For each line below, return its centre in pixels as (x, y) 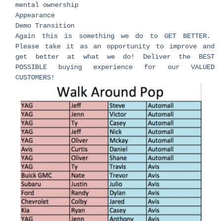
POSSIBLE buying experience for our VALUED (115, 67)
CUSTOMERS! (35, 78)
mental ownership (47, 5)
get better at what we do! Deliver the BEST (115, 57)
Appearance (35, 16)
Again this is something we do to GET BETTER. (115, 36)
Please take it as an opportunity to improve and (115, 47)
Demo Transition (45, 26)
